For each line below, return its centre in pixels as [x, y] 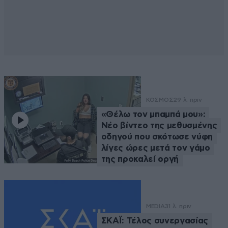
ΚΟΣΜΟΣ [160, 99]
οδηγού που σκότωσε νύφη [157, 136]
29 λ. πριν [188, 99]
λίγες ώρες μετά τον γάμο [155, 148]
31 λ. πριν [178, 206]
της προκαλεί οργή [140, 159]
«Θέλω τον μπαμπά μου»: [153, 114]
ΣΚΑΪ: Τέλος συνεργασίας [154, 221]
